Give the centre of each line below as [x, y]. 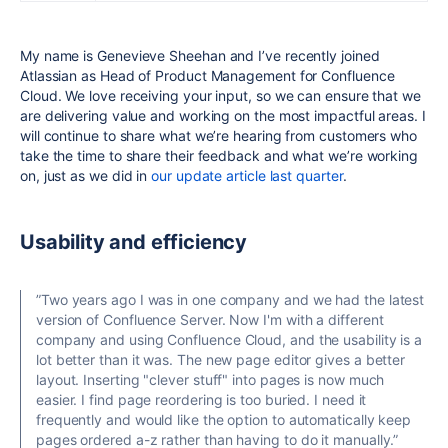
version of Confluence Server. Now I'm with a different [210, 319]
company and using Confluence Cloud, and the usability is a [229, 339]
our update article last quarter [247, 175]
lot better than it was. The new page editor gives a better [221, 359]
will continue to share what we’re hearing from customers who [218, 135]
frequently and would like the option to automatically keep [224, 419]
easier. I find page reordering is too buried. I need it [201, 399]
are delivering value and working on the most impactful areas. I [223, 115]
